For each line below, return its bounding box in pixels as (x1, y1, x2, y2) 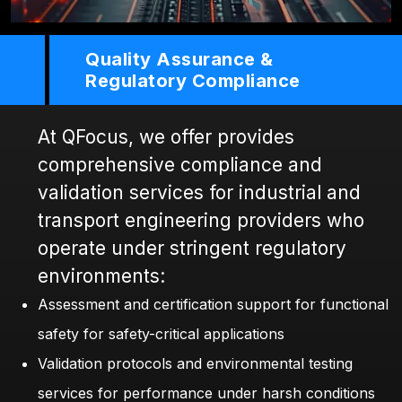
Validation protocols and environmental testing (38, 354, 353, 372)
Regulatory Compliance (85, 69, 301, 92)
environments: (38, 264, 165, 287)
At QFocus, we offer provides (38, 125, 294, 148)
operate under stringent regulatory (38, 236, 346, 259)
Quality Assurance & (85, 48, 274, 70)
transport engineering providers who (38, 208, 364, 232)
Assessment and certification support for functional (38, 294, 389, 313)
